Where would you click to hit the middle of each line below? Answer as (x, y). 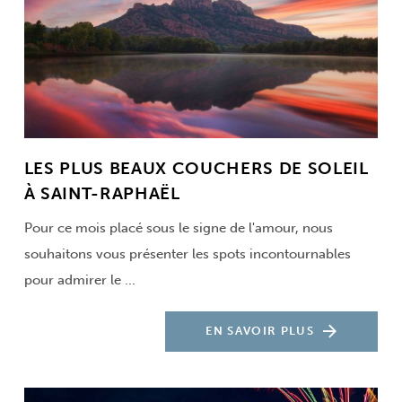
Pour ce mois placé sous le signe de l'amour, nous (178, 227)
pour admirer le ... (79, 280)
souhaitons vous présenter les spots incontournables (187, 253)
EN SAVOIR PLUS (260, 331)
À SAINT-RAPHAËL (102, 193)
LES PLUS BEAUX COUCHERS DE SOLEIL (196, 168)
